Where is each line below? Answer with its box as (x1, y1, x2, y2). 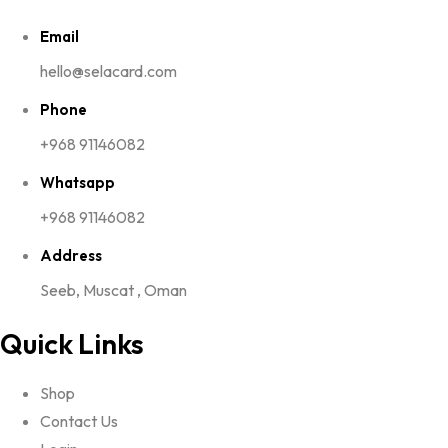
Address (40, 245, 102, 265)
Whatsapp (40, 172, 115, 192)
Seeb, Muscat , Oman (40, 279, 187, 300)
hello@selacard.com (40, 60, 177, 81)
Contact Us (40, 410, 118, 431)
